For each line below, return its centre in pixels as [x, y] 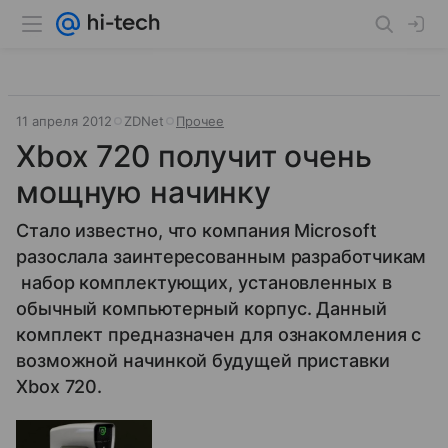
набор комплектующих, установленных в [204, 282]
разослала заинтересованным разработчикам [221, 256]
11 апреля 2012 [64, 121]
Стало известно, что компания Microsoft [196, 230]
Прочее [200, 121]
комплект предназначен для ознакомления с [219, 334]
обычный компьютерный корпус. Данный [201, 308]
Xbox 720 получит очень [194, 156]
